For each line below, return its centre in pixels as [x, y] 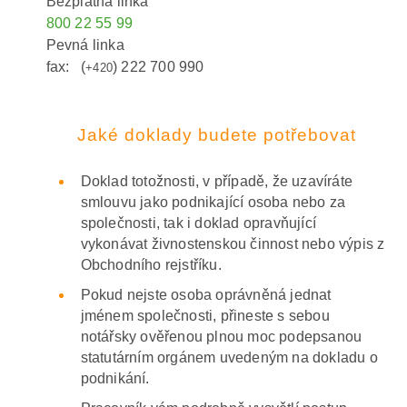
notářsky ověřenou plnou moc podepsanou [221, 336]
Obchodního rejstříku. [151, 264]
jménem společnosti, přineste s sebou [205, 315]
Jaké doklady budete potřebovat [216, 135]
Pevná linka [85, 45]
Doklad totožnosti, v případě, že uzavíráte [217, 181]
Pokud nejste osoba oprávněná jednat [206, 294]
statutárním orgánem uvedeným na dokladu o [229, 357]
